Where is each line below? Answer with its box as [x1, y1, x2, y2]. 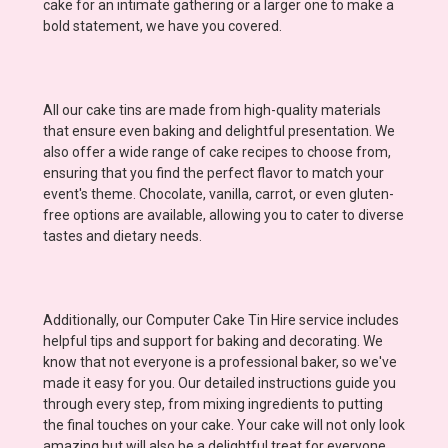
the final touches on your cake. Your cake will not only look [43, 416, 405, 433]
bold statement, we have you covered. [43, 17, 282, 34]
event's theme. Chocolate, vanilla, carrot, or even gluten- [43, 185, 394, 202]
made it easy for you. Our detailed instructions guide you [43, 374, 396, 391]
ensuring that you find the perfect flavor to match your [43, 164, 384, 181]
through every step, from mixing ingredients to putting [43, 395, 383, 412]
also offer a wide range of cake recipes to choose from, [43, 143, 391, 160]
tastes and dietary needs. [43, 227, 202, 244]
